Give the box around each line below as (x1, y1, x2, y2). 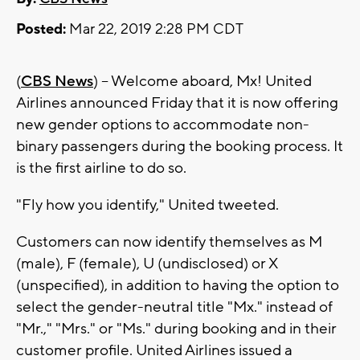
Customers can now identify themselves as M (16, 232, 322, 252)
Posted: (16, 20, 66, 39)
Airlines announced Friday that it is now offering (16, 93, 338, 113)
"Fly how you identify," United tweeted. (16, 195, 279, 215)
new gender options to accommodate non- (16, 115, 309, 135)
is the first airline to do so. (16, 158, 186, 178)
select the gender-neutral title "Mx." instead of (16, 297, 333, 317)
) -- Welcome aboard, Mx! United (93, 72, 312, 92)
